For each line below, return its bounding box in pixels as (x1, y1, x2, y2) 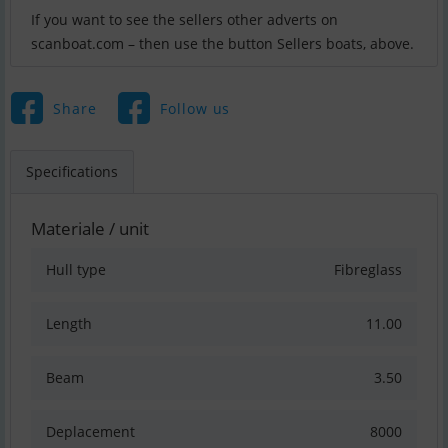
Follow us (159, 98, 231, 118)
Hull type (46, 260, 106, 280)
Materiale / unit (31, 217, 149, 241)
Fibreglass (334, 260, 402, 280)
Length (46, 314, 92, 334)
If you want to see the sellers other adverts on (31, 10, 338, 30)
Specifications (26, 162, 118, 182)
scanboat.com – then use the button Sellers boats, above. (31, 34, 414, 54)
